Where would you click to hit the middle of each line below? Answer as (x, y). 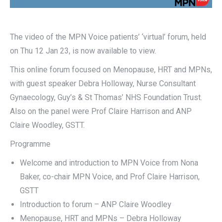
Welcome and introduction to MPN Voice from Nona (109, 163)
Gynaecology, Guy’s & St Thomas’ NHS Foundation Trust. (107, 97)
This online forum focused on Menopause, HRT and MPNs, (111, 69)
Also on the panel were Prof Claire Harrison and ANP (101, 111)
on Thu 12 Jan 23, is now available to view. (83, 51)
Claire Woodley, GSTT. (47, 125)
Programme (30, 144)
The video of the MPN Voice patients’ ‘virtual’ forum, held (108, 37)
